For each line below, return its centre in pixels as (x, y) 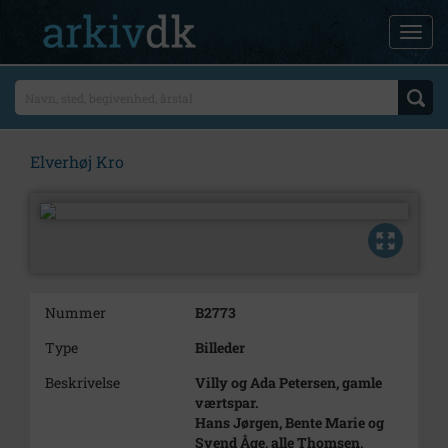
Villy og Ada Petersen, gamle (288, 382)
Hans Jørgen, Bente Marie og (289, 422)
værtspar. (227, 402)
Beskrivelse (82, 382)
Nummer (75, 312)
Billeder (220, 347)
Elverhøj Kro (77, 161)
